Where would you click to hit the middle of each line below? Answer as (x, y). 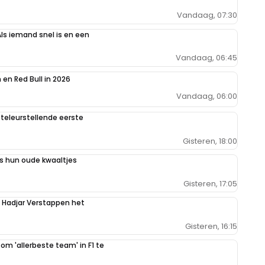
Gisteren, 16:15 (211, 226)
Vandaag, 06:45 (206, 58)
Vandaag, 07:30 (207, 15)
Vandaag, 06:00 (207, 96)
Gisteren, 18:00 (210, 141)
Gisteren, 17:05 (210, 183)
